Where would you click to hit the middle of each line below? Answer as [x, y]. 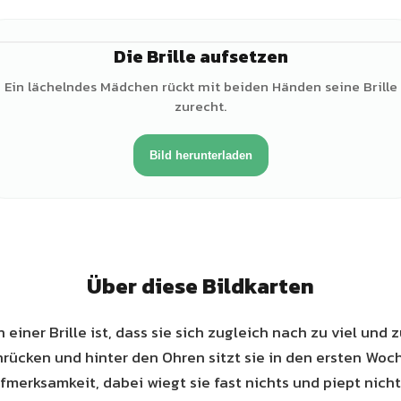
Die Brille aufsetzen [200, 56]
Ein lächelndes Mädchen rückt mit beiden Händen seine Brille [200, 86]
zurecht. [200, 106]
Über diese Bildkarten [200, 286]
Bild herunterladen [200, 155]
